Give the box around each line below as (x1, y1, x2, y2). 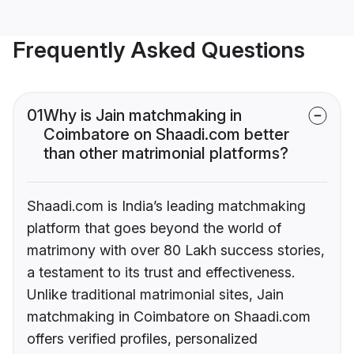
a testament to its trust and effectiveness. (27, 264, 295, 281)
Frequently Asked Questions (13, 36, 305, 64)
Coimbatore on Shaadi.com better (43, 125, 289, 145)
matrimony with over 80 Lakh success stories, (27, 242, 325, 259)
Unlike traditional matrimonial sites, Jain (27, 286, 284, 303)
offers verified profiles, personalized (27, 330, 258, 348)
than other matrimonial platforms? (43, 144, 288, 164)
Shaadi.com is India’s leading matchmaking (27, 198, 306, 215)
